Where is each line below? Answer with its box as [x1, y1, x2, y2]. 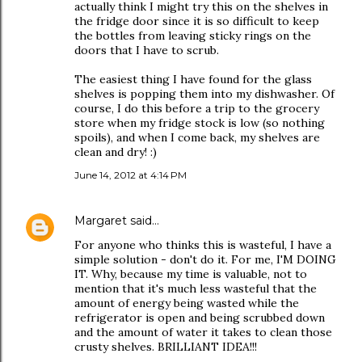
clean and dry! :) [74, 145, 157, 159]
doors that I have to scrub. [74, 43, 219, 57]
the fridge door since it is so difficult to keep [74, 14, 319, 28]
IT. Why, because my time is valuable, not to [74, 267, 307, 281]
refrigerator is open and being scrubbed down [74, 310, 325, 325]
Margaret [74, 213, 127, 228]
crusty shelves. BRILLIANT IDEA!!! [74, 339, 257, 354]
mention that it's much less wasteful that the [74, 281, 317, 296]
